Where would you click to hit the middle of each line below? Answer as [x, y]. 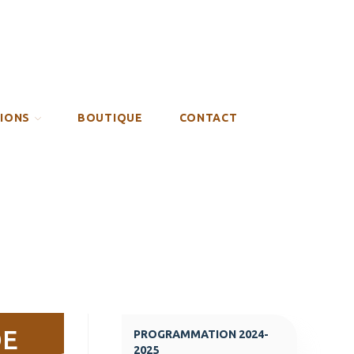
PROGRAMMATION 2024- [201, 334]
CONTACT [208, 117]
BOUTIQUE [110, 117]
